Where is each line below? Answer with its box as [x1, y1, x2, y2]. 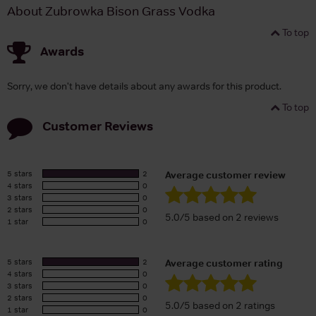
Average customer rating [165, 257, 283, 270]
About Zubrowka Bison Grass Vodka [7, 4, 215, 20]
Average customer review [165, 169, 286, 182]
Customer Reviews [42, 117, 153, 134]
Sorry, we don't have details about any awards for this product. [7, 80, 281, 93]
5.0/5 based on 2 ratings [165, 299, 275, 312]
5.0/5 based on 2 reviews [165, 211, 279, 224]
